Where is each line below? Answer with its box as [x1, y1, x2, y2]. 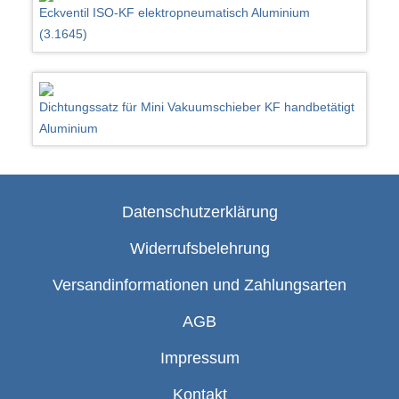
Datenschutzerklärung [121, 203, 278, 222]
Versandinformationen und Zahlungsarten [53, 276, 346, 295]
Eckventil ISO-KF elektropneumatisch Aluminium [39, 4, 311, 20]
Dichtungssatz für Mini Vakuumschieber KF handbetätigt [39, 100, 355, 115]
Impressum [159, 349, 240, 368]
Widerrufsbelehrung [129, 240, 270, 258]
